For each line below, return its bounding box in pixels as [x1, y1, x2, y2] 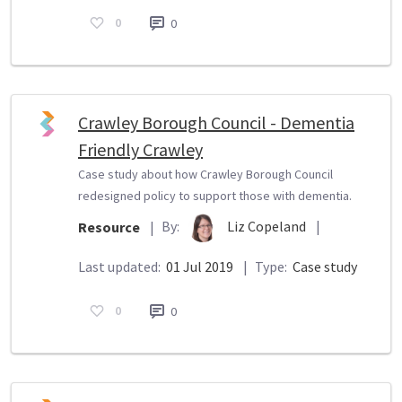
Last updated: [78, 257, 163, 275]
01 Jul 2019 [163, 257, 236, 275]
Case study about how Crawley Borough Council [78, 165, 333, 182]
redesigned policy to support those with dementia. [78, 187, 352, 204]
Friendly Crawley [78, 137, 203, 161]
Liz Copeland [227, 216, 309, 235]
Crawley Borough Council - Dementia [78, 110, 354, 134]
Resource [78, 218, 140, 237]
